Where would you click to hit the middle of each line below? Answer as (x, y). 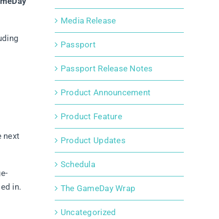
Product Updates (93, 141)
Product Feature (91, 117)
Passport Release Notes (107, 69)
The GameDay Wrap (98, 188)
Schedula (78, 164)
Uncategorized (88, 212)
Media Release (88, 21)
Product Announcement (106, 93)
